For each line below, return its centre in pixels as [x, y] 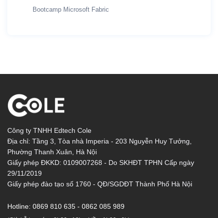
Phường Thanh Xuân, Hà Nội [52, 152]
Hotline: [20, 207]
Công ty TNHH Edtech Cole [49, 131]
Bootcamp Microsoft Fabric [71, 10]
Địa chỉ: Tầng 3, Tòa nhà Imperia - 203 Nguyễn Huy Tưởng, [100, 141]
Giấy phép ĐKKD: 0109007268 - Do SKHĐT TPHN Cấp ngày [101, 163]
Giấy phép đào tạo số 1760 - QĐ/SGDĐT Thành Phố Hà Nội [100, 184]
